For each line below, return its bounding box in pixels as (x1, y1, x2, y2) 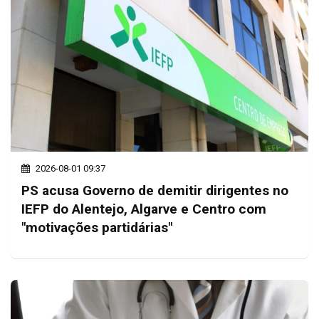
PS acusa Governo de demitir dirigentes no (21, 182, 288, 199)
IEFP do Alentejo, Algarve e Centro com (21, 201, 266, 218)
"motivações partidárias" (21, 219, 172, 236)
